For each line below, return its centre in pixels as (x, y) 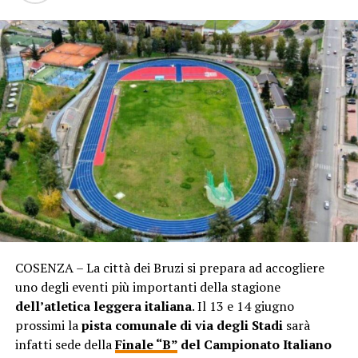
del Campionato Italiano (254, 344)
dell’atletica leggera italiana (103, 306)
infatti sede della (65, 344)
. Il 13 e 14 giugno (243, 306)
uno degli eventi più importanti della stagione (147, 286)
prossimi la (48, 325)
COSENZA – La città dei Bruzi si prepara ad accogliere (169, 267)
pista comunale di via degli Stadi (182, 325)
